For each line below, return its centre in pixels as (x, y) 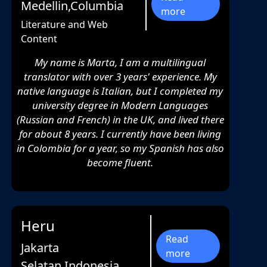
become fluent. (120, 163)
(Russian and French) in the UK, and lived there (120, 120)
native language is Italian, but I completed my (120, 91)
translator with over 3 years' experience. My (120, 77)
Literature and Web (64, 25)
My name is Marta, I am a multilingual (120, 63)
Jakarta (40, 248)
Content (39, 39)
